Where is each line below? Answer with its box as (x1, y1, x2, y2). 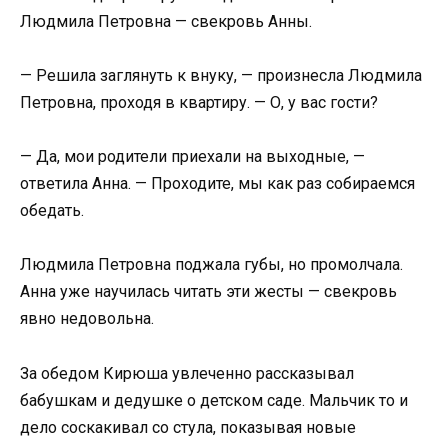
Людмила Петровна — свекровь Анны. (20, 11, 312, 31)
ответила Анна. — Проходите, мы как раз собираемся (20, 174, 415, 194)
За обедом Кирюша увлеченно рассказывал (20, 363, 354, 383)
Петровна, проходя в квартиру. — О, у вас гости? (20, 93, 378, 113)
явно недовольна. (20, 309, 154, 329)
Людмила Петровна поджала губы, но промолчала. (20, 255, 403, 275)
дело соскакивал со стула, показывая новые (20, 417, 356, 437)
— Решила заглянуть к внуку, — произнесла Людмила (20, 66, 422, 86)
